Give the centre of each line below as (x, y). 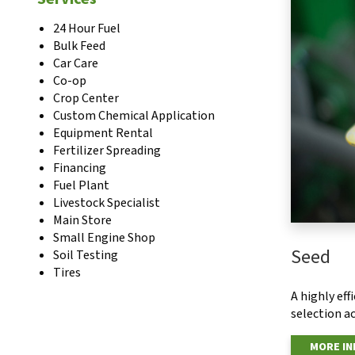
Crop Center (86, 98)
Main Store (82, 220)
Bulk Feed (79, 46)
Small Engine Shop (104, 238)
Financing (80, 168)
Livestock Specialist (107, 203)
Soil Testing (86, 255)
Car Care (76, 63)
